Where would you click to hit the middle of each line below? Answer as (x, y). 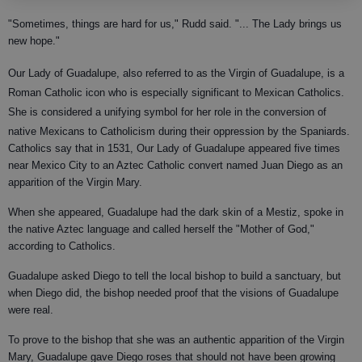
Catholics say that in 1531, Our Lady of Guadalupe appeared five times (174, 149)
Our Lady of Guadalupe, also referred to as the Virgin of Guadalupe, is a (176, 74)
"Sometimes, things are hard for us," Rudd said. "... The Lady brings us (175, 24)
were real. (31, 310)
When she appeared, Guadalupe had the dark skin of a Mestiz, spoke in (176, 213)
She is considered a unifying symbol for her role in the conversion (163, 112)
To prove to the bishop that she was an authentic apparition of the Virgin (176, 340)
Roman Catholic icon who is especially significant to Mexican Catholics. (176, 93)
